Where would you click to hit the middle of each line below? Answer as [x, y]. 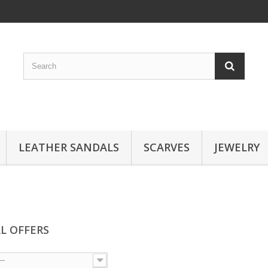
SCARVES [167, 147]
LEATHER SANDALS [69, 147]
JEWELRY [237, 147]
